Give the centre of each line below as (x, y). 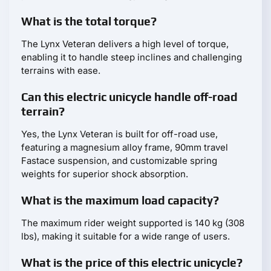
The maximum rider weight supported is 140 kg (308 (133, 223)
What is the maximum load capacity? (120, 200)
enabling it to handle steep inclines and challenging (132, 57)
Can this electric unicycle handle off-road (129, 96)
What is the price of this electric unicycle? (132, 262)
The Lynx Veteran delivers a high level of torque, (125, 44)
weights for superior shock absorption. (105, 174)
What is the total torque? (89, 21)
